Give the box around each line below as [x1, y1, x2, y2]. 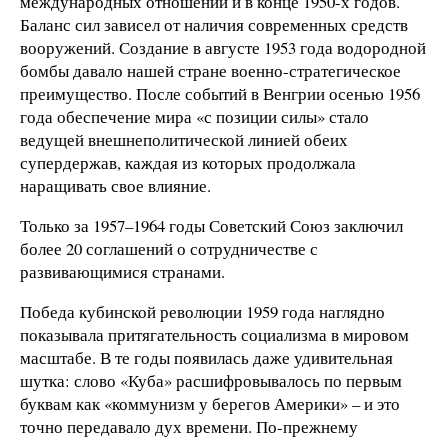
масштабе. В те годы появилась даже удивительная [20, 345, 393, 369]
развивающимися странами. [20, 259, 225, 283]
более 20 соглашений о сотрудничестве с [20, 236, 318, 260]
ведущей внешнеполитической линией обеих [20, 128, 348, 151]
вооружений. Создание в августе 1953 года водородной [20, 36, 426, 59]
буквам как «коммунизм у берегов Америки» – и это [20, 391, 400, 415]
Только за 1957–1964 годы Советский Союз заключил [20, 213, 403, 237]
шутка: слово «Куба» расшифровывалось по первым [20, 368, 402, 392]
